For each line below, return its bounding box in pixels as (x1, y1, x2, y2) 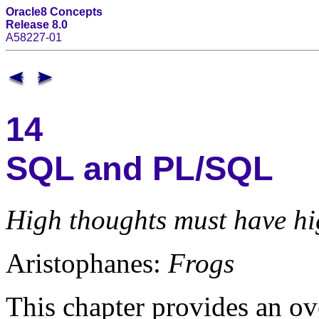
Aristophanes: (6, 247, 168, 278)
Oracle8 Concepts (6, 6, 103, 18)
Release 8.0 (6, 19, 68, 31)
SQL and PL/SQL (6, 150, 273, 188)
